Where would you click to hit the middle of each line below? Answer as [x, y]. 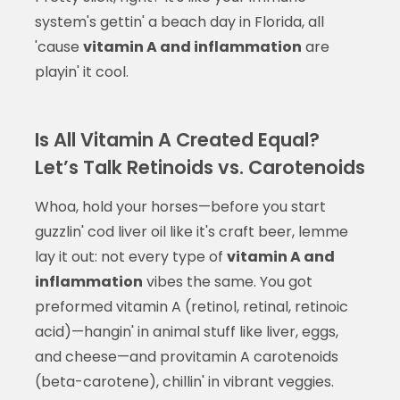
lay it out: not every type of [130, 256]
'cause [58, 46]
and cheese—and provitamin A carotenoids [186, 356]
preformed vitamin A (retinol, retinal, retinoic [191, 306]
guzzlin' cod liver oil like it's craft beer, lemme [191, 231]
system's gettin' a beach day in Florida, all [179, 21]
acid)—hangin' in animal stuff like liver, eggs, [186, 331]
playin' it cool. [81, 71]
